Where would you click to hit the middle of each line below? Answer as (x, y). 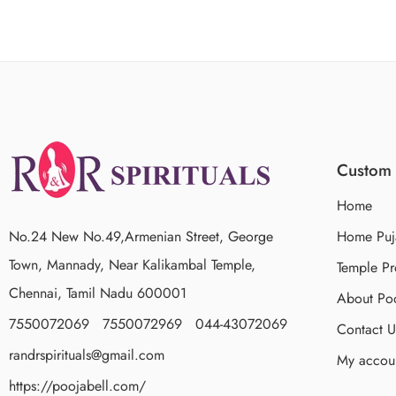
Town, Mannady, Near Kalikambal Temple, (132, 264)
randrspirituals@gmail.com (87, 354)
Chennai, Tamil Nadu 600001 (98, 293)
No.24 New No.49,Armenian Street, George (141, 236)
